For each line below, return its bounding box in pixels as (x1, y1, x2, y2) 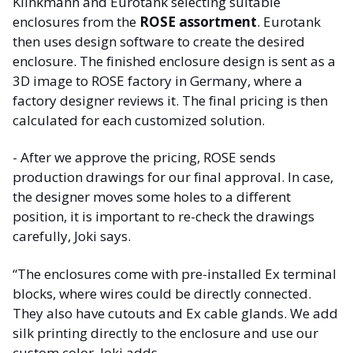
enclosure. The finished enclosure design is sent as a (13, 52, 336, 71)
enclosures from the (13, 13, 139, 32)
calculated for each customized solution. (13, 111, 265, 130)
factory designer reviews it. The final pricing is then (13, 91, 328, 110)
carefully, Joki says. (13, 227, 131, 246)
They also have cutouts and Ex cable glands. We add (13, 303, 338, 322)
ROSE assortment (139, 13, 257, 32)
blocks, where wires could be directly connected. (13, 284, 311, 303)
